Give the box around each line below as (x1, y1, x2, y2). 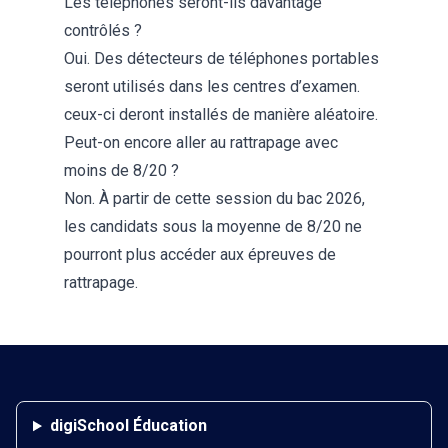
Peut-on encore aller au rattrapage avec (64, 133, 338, 153)
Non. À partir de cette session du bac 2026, (64, 189, 365, 209)
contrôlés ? (64, 21, 142, 41)
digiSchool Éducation (49, 416, 207, 436)
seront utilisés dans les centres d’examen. (64, 77, 360, 97)
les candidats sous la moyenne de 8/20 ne (64, 217, 362, 237)
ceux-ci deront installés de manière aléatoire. (64, 105, 378, 125)
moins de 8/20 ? (64, 161, 179, 181)
